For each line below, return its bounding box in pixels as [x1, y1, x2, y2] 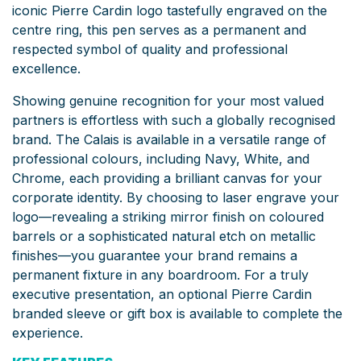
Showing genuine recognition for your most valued [12, 92, 324, 109]
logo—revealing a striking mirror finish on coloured [12, 208, 324, 225]
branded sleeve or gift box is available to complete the [12, 305, 342, 322]
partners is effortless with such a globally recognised [12, 111, 335, 128]
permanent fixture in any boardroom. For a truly [12, 266, 309, 283]
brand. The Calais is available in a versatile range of [12, 131, 326, 147]
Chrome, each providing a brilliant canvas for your [12, 169, 322, 186]
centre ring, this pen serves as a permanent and [12, 21, 306, 38]
